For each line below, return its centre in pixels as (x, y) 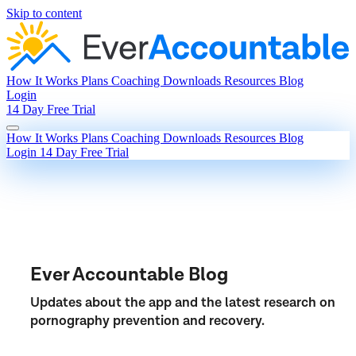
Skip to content (44, 13)
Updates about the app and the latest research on (183, 302)
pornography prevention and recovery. (147, 321)
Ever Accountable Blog (129, 274)
